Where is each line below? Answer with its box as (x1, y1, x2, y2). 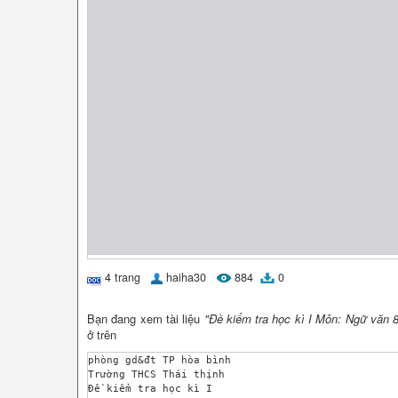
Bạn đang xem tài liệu (87, 309, 204, 327)
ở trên (87, 325, 116, 343)
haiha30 (166, 269, 206, 285)
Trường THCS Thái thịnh (88, 367, 225, 380)
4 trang (105, 269, 140, 285)
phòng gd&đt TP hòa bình (88, 353, 231, 366)
